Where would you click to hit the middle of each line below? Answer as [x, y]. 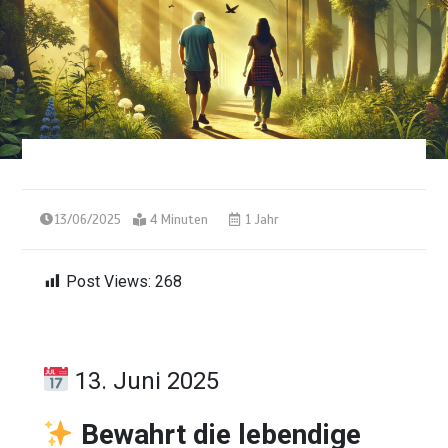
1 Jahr [261, 219]
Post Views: [109, 281]
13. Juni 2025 [144, 380]
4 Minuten [179, 219]
